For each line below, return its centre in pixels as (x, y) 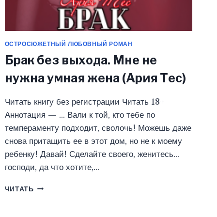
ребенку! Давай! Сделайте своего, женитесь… (92, 154)
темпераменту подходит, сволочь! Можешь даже (98, 128)
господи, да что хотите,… (52, 167)
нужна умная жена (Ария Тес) (95, 78)
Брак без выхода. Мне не (81, 60)
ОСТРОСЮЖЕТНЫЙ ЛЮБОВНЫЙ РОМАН (69, 44)
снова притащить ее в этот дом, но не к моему (93, 141)
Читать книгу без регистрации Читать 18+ (84, 102)
